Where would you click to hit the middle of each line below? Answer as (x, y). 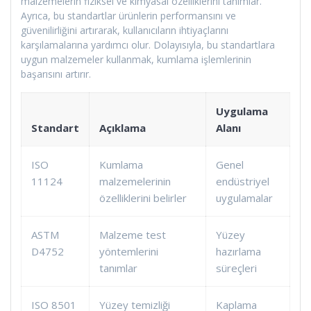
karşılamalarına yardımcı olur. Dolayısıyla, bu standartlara (148, 44)
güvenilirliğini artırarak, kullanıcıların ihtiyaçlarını (125, 30)
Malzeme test (133, 234)
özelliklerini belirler (143, 197)
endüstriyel (243, 181)
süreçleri (236, 268)
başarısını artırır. (56, 74)
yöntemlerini (129, 251)
